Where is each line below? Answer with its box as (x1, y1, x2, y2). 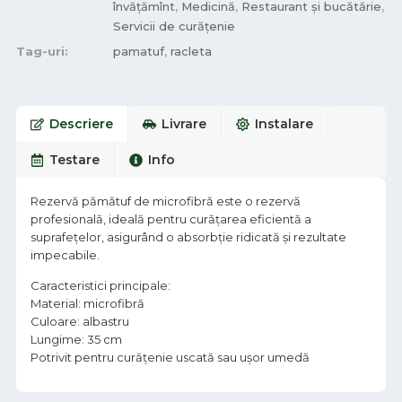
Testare (49, 152, 100, 168)
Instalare (255, 116, 313, 132)
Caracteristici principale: (31, 278, 170, 293)
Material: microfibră (31, 296, 144, 311)
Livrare (162, 116, 206, 132)
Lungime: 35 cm (31, 332, 122, 347)
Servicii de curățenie (113, 19, 235, 33)
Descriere (49, 116, 113, 132)
